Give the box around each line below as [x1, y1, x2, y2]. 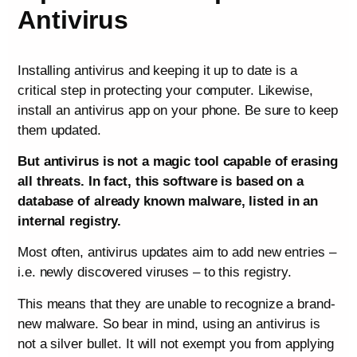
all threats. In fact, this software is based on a [18, 174, 304, 190]
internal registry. [18, 214, 122, 229]
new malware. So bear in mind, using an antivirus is [18, 316, 320, 331]
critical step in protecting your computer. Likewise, [18, 82, 313, 98]
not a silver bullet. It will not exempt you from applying [18, 335, 335, 351]
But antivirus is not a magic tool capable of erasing [18, 154, 338, 170]
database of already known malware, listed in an [18, 194, 319, 210]
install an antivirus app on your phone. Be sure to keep [18, 102, 338, 118]
